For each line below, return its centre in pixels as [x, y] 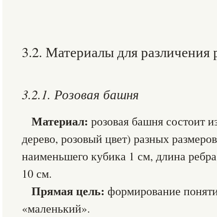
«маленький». [56, 208]
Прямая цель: [70, 191]
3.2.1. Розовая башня [80, 94]
